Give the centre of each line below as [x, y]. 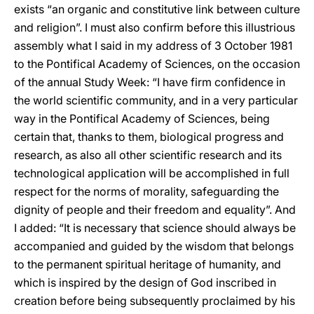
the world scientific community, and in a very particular [156, 100]
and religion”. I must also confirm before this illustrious [155, 27]
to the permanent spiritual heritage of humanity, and [148, 264]
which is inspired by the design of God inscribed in [145, 282]
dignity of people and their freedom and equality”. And [155, 210]
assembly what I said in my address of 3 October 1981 [153, 46]
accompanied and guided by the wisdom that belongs [154, 246]
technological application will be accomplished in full [152, 173]
